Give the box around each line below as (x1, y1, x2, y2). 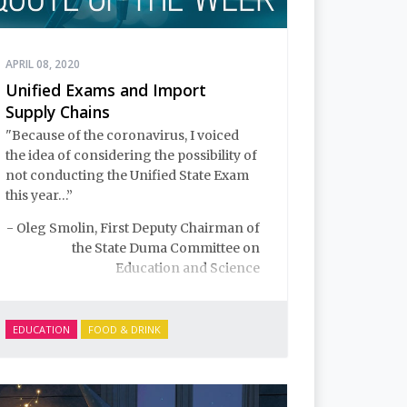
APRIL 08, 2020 (5, 55, 80, 72)
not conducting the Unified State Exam (5, 167, 249, 184)
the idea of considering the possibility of (5, 147, 257, 164)
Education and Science (115, 260, 260, 277)
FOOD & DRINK (88, 323, 161, 337)
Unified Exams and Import (5, 78, 206, 101)
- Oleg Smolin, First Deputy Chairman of (6, 220, 260, 237)
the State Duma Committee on (72, 240, 260, 257)
